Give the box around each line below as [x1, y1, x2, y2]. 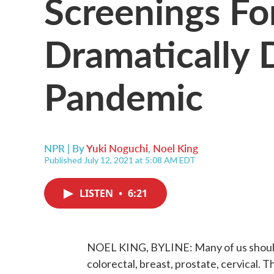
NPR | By [44, 141, 86, 155]
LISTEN [80, 187, 116, 200]
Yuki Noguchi [86, 141, 148, 155]
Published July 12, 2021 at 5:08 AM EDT [44, 155, 196, 165]
